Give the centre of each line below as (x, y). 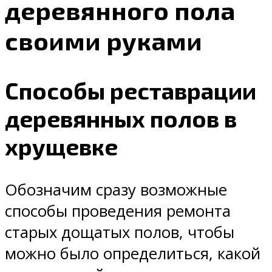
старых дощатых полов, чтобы (120, 233)
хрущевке (61, 146)
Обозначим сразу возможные (116, 190)
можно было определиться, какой (133, 254)
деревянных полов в (121, 118)
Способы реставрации (131, 90)
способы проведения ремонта (118, 211)
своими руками (104, 40)
